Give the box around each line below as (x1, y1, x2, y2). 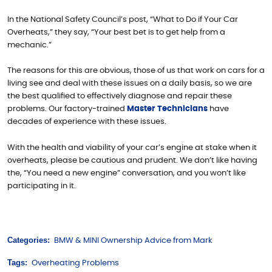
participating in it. (7, 182, 76, 190)
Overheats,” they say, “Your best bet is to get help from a (7, 29, 225, 37)
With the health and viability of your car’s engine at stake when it (7, 143, 257, 152)
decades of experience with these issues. (7, 118, 166, 126)
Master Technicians (127, 105, 208, 114)
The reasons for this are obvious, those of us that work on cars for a (7, 67, 265, 75)
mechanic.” (7, 41, 53, 50)
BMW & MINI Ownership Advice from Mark (53, 236, 212, 245)
